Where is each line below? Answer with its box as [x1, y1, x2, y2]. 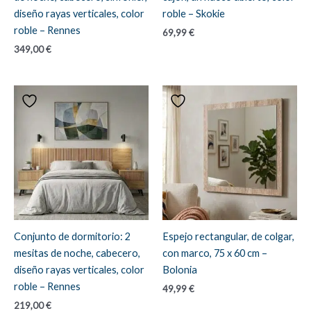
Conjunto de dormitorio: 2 [14, 230, 131, 242]
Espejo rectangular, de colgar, [162, 230, 294, 242]
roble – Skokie [162, 7, 225, 19]
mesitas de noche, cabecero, [14, 246, 140, 259]
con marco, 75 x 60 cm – [162, 246, 267, 259]
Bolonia [162, 263, 197, 276]
